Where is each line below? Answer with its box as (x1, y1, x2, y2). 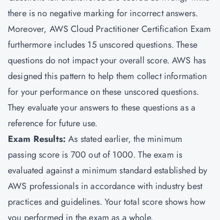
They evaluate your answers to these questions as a (8, 101, 196, 114)
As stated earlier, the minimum (66, 133, 183, 145)
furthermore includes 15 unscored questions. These (8, 38, 197, 51)
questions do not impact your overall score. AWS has (8, 54, 206, 67)
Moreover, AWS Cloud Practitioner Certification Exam (8, 23, 211, 35)
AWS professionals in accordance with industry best (8, 180, 203, 192)
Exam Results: (8, 133, 66, 145)
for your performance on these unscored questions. (8, 85, 199, 98)
